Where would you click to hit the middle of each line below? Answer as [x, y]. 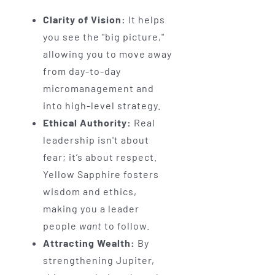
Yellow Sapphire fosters [101, 174]
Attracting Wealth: [89, 243]
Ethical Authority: [87, 123]
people [61, 226]
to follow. [126, 226]
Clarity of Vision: [84, 20]
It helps [145, 20]
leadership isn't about [96, 140]
